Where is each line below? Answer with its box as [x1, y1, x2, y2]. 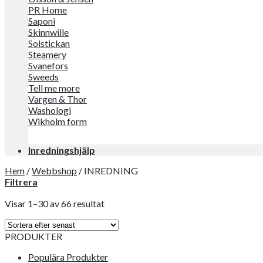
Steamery [28, 49, 66, 60]
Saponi [28, 15, 55, 26]
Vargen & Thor [28, 93, 87, 104]
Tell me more [28, 82, 80, 93]
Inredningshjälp [28, 144, 95, 156]
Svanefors [28, 60, 68, 71]
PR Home [28, 4, 67, 15]
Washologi [28, 104, 71, 116]
